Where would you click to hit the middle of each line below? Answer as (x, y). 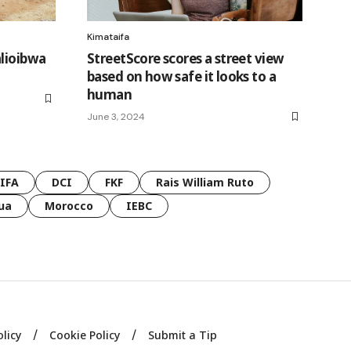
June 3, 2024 (116, 117)
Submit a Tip (183, 335)
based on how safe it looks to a (181, 77)
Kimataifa (108, 37)
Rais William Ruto (205, 183)
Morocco (69, 206)
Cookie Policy (85, 335)
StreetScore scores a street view (186, 59)
